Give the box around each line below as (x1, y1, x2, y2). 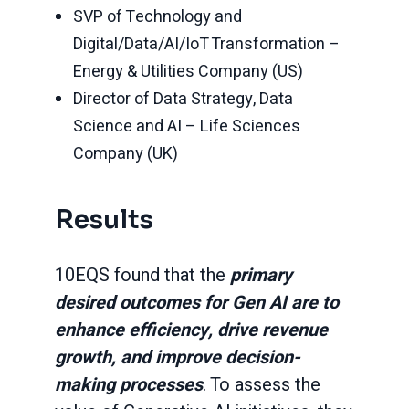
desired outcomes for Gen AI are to (55, 289, 339, 316)
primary (230, 262, 292, 288)
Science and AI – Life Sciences (73, 114, 300, 139)
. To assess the (203, 372, 320, 398)
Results (55, 204, 153, 236)
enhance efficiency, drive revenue (55, 317, 328, 343)
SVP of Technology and (73, 5, 242, 29)
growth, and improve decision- (55, 344, 300, 371)
